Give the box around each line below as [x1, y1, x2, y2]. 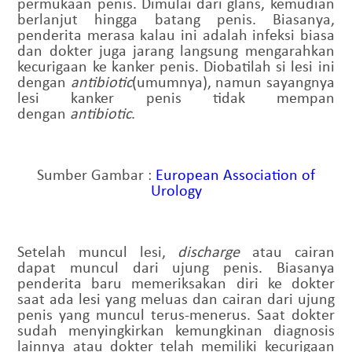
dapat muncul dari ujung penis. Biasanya [17, 258, 335, 277]
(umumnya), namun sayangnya [131, 72, 335, 91]
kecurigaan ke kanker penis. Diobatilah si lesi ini [17, 57, 335, 75]
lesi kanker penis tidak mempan [17, 88, 335, 107]
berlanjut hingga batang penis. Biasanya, [17, 9, 335, 28]
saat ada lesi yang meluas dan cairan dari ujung [17, 289, 335, 308]
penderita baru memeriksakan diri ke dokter [17, 273, 335, 292]
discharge [178, 242, 240, 261]
